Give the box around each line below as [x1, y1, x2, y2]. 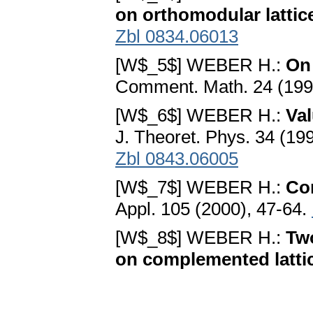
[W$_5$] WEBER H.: [115, 54, 286, 76]
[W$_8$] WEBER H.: [115, 227, 286, 249]
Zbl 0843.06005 [115, 148, 238, 170]
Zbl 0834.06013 [115, 26, 238, 48]
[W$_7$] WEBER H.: [115, 177, 286, 198]
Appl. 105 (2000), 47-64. [115, 198, 312, 220]
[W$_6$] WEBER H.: [115, 105, 286, 126]
